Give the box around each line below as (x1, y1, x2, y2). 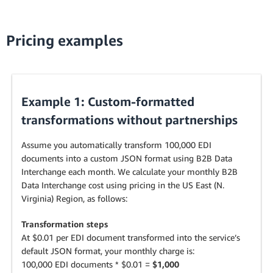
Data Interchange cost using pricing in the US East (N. (21, 180, 224, 190)
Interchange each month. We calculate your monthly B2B (21, 166, 238, 177)
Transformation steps (21, 219, 108, 229)
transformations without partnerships (21, 113, 238, 127)
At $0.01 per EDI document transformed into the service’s (21, 232, 240, 243)
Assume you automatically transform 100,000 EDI (21, 140, 211, 150)
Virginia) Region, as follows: (21, 193, 127, 204)
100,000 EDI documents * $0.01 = (21, 259, 152, 269)
